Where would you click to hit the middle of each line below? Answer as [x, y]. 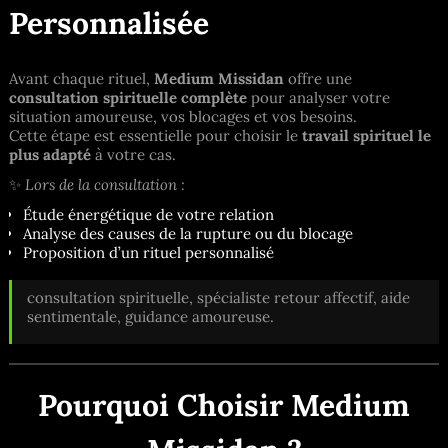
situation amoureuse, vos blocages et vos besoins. [183, 116]
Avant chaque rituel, [81, 78]
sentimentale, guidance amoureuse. [150, 316]
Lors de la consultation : [105, 184]
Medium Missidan [219, 78]
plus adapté [50, 154]
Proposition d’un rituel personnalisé [148, 252]
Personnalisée [109, 23]
